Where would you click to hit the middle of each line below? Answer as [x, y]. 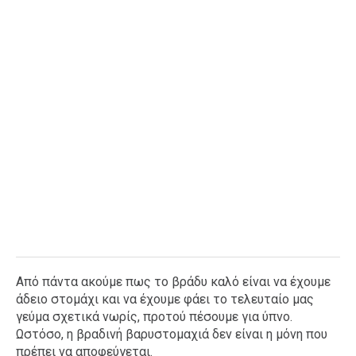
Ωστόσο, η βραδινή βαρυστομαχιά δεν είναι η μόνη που [172, 334]
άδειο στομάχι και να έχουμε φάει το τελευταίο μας [165, 299]
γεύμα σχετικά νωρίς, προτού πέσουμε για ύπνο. [154, 316]
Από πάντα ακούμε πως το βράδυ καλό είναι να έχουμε [173, 281]
